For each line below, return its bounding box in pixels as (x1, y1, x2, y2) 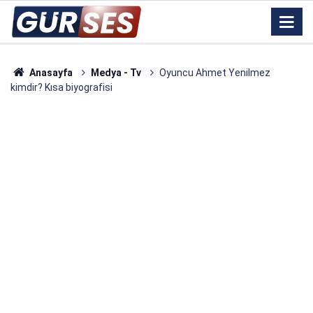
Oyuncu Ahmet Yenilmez (159, 67, 270, 78)
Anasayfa (27, 67, 73, 78)
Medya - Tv (90, 67, 141, 78)
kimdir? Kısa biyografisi (10, 82, 112, 93)
